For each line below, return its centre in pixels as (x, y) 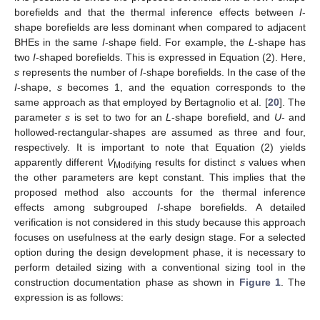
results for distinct (195, 162)
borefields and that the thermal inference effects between (157, 12)
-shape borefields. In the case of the (224, 72)
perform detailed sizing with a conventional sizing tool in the (160, 267)
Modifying (132, 165)
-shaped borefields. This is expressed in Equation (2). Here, (171, 57)
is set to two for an (118, 117)
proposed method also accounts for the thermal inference (160, 192)
